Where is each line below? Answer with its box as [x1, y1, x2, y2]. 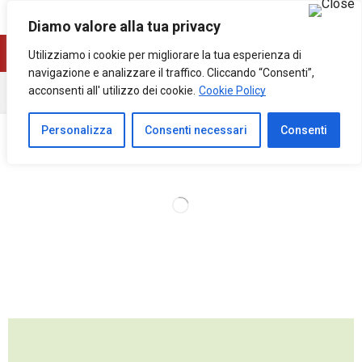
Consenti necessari [145, 124, 248, 137]
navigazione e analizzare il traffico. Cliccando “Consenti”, [28, 66, 314, 79]
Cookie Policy [199, 84, 266, 97]
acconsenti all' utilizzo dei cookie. [28, 84, 196, 97]
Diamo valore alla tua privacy [28, 18, 221, 35]
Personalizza [41, 124, 113, 137]
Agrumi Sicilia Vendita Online [110, 85, 280, 100]
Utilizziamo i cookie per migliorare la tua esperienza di [28, 48, 301, 61]
